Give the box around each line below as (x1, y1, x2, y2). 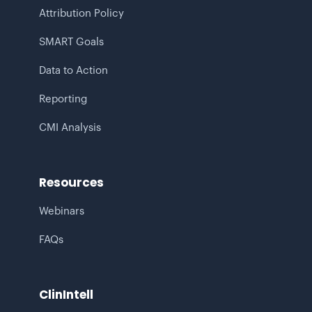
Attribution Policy (39, 8, 124, 19)
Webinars (39, 205, 84, 217)
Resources (39, 173, 104, 191)
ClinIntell (39, 286, 93, 303)
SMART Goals (39, 36, 104, 47)
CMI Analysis (39, 122, 101, 133)
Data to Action (39, 65, 108, 76)
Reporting (39, 93, 87, 104)
